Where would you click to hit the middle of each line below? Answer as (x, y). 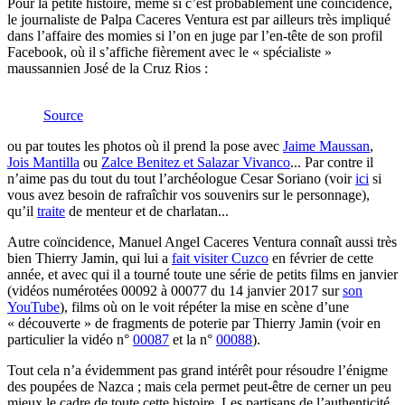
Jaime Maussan (326, 146)
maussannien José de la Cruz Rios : (108, 68)
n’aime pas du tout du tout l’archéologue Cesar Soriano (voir (181, 178)
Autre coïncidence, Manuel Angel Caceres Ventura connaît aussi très (202, 241)
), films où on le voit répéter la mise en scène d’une (204, 306)
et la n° (193, 339)
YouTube (33, 306)
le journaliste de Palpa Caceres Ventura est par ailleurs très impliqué (199, 19)
